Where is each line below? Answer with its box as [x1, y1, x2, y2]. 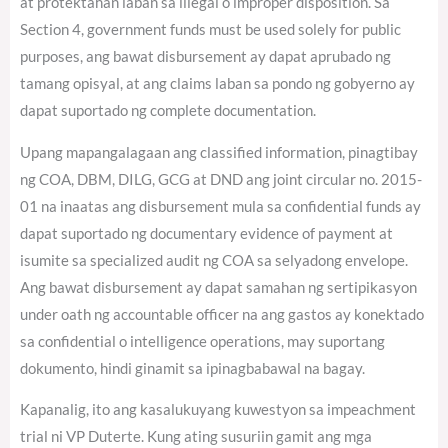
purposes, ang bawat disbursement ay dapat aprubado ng [20, 47, 391, 65]
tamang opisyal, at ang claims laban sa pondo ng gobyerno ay [20, 74, 415, 92]
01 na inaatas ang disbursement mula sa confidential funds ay [20, 197, 421, 215]
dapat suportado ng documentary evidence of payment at [20, 224, 393, 242]
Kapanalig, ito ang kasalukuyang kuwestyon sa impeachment [20, 401, 416, 419]
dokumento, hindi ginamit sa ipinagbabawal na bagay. [20, 359, 365, 377]
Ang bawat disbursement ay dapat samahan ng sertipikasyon [20, 278, 417, 296]
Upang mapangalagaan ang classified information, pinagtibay [20, 143, 418, 161]
